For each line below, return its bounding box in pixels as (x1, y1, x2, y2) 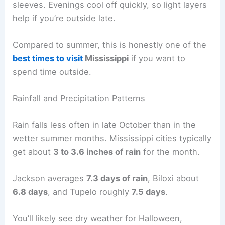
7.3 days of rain (86, 173, 148, 184)
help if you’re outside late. (13, 13, 116, 23)
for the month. (141, 146, 200, 157)
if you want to (129, 53, 186, 64)
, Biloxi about (148, 173, 199, 184)
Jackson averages (13, 173, 87, 184)
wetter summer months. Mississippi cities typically (13, 133, 212, 143)
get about (13, 146, 54, 157)
